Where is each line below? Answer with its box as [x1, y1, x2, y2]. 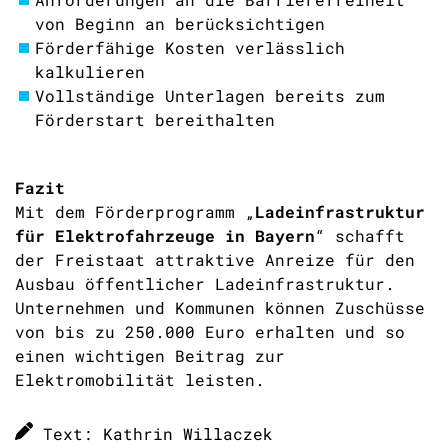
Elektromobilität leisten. [15, 369, 265, 390]
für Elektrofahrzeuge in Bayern [15, 225, 315, 246]
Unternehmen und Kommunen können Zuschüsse [15, 297, 425, 318]
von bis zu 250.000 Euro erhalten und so [15, 321, 405, 342]
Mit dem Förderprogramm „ [15, 201, 255, 222]
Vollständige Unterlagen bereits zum [35, 85, 385, 106]
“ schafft [315, 225, 405, 246]
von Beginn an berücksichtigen [35, 13, 335, 34]
